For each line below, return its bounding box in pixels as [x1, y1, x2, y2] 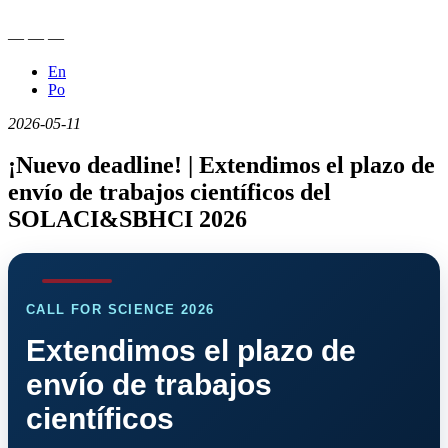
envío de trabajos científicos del [8, 179, 331, 206]
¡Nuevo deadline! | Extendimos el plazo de [8, 152, 435, 179]
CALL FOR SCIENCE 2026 [26, 302, 215, 318]
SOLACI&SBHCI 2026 [8, 206, 247, 233]
